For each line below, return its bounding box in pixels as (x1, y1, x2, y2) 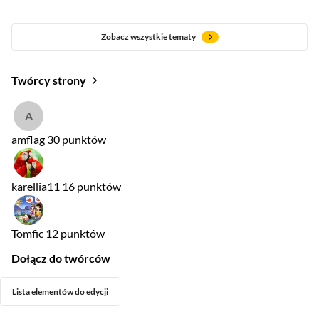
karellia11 (11, 179, 60, 193)
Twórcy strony (11, 73, 86, 87)
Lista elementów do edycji (12, 286, 108, 297)
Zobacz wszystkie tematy (100, 31, 196, 42)
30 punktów (47, 132, 106, 146)
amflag (11, 132, 45, 146)
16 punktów (62, 179, 121, 193)
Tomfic (11, 226, 43, 240)
